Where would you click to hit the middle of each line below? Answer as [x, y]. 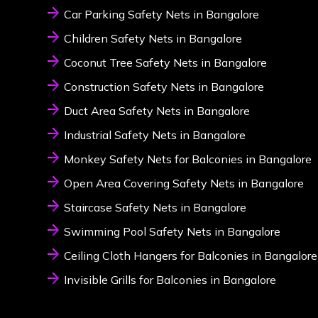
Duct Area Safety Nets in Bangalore [157, 111]
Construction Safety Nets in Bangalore [164, 87]
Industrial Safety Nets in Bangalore [155, 135]
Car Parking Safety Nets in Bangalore [161, 15]
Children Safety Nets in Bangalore [153, 39]
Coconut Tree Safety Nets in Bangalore [165, 63]
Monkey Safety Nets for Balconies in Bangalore [188, 159]
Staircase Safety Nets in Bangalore [155, 208]
